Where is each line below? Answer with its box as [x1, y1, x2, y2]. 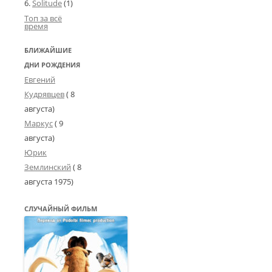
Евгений [24, 74, 55, 85]
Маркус [24, 118, 53, 129]
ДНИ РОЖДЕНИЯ [24, 60, 80, 69]
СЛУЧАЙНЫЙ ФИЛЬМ [24, 204, 97, 213]
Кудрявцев [24, 89, 64, 100]
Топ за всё [24, 13, 62, 24]
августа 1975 [24, 176, 71, 187]
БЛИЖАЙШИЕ [24, 46, 72, 55]
